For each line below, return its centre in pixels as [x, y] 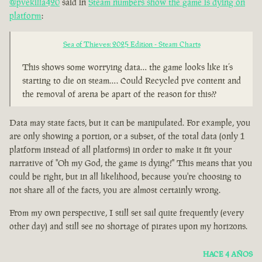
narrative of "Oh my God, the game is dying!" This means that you [131, 163]
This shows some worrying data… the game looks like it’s [127, 67]
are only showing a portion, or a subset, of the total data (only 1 [127, 136]
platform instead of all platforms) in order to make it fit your [120, 150]
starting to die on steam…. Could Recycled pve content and [132, 81]
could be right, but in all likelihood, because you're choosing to [125, 177]
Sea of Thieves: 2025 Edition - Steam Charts [132, 44]
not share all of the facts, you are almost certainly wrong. [115, 190]
